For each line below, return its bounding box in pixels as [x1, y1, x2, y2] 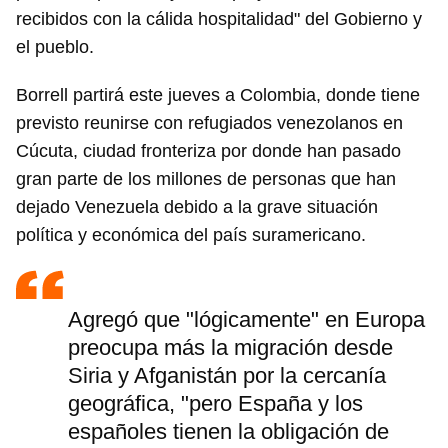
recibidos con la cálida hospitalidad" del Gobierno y [16, 9, 422, 30]
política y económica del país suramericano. [16, 225, 366, 246]
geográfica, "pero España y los [68, 391, 363, 417]
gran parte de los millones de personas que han [16, 169, 396, 190]
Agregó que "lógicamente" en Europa [68, 307, 425, 333]
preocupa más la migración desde [68, 335, 393, 361]
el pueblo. [16, 37, 94, 58]
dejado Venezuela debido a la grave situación [16, 197, 378, 218]
